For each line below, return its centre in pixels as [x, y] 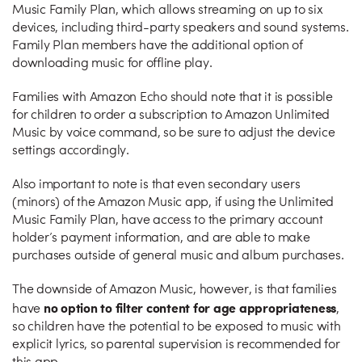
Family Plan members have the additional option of [158, 46]
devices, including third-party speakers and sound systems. [181, 28]
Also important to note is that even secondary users [156, 185]
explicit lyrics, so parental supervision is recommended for [176, 345]
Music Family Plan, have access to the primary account [168, 221]
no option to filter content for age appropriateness [189, 307]
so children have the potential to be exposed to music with [177, 327]
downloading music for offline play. [114, 64]
